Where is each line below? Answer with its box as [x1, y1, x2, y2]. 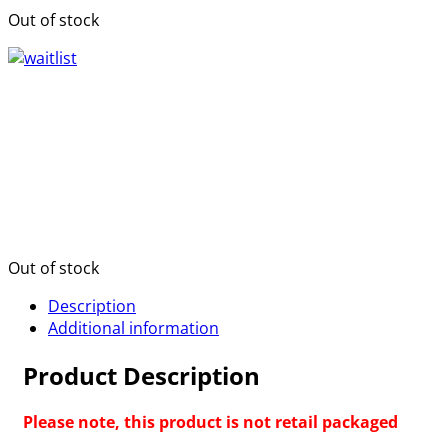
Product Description [23, 358, 260, 392]
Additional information [48, 316, 219, 339]
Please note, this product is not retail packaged [23, 411, 398, 434]
